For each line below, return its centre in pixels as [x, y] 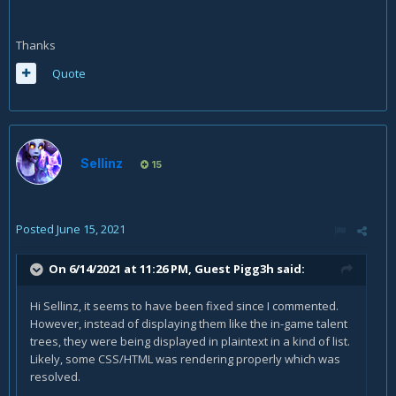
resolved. [55, 377]
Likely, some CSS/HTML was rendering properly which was [185, 359]
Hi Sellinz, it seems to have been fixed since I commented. [184, 306]
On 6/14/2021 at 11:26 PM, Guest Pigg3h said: [177, 268]
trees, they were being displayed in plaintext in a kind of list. [190, 341]
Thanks [36, 45]
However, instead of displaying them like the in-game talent [189, 324]
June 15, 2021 [91, 229]
